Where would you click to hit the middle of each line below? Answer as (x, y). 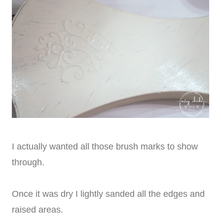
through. (28, 163)
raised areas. (37, 210)
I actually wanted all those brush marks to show (105, 147)
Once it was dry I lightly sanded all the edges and (108, 194)
